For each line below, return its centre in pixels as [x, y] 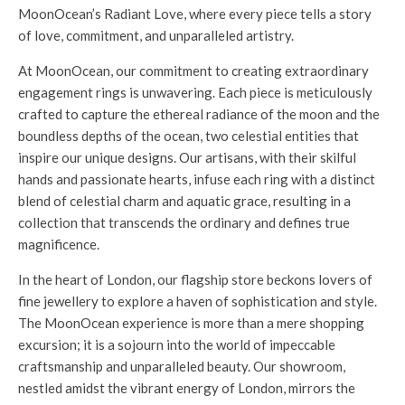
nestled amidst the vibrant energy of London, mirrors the [187, 388]
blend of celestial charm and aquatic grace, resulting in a [184, 201]
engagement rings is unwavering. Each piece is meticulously [195, 92]
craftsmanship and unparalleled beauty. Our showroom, [182, 366]
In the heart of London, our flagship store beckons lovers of [195, 279]
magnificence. [59, 244]
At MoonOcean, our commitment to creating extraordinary [193, 71]
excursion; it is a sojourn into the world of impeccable [177, 344]
